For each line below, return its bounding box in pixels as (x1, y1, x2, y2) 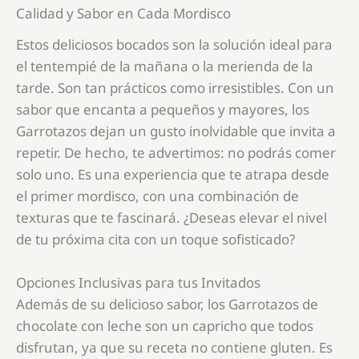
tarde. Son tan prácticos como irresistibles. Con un (16, 78, 334, 97)
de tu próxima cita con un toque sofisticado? (16, 229, 295, 248)
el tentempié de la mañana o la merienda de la (16, 56, 313, 75)
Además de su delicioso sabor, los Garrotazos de (16, 295, 318, 314)
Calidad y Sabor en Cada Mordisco (16, 3, 231, 22)
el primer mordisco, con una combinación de (16, 186, 299, 205)
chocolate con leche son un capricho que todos (16, 317, 313, 336)
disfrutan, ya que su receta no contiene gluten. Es (16, 338, 333, 357)
